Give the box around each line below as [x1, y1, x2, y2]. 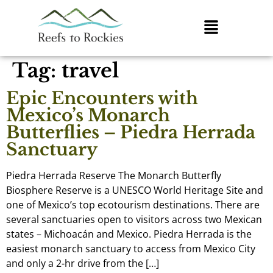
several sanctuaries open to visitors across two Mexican [6, 212, 262, 226]
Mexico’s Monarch [6, 104, 170, 126]
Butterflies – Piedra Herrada [6, 121, 255, 143]
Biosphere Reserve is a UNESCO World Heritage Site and [6, 183, 263, 197]
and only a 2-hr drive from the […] [6, 256, 159, 270]
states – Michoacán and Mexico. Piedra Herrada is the [6, 227, 252, 241]
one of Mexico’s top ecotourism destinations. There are [6, 197, 260, 211]
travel [62, 58, 119, 83]
